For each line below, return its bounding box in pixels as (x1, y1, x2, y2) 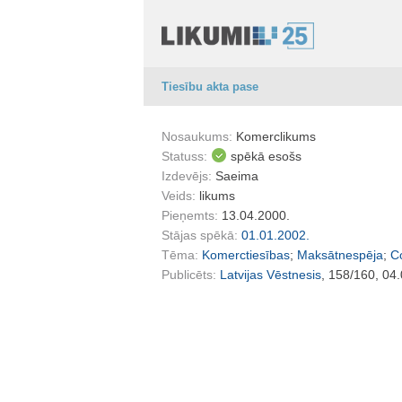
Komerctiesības (202, 248, 290, 262)
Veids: (162, 188, 199, 203)
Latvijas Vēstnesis (220, 267, 321, 282)
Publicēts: (162, 267, 220, 282)
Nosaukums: (162, 129, 236, 144)
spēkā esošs (231, 149, 301, 163)
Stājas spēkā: (162, 228, 241, 242)
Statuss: (162, 149, 207, 163)
